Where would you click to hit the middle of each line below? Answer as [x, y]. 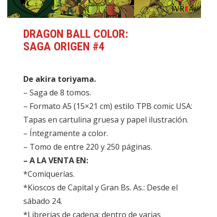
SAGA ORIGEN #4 [64, 47]
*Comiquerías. [49, 174]
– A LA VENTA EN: [56, 161]
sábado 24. [43, 201]
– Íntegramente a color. [66, 133]
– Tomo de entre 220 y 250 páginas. [88, 147]
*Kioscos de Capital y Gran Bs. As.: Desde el [101, 188]
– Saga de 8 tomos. [57, 93]
